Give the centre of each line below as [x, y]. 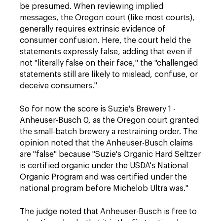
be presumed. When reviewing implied [92, 6]
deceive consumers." [58, 86]
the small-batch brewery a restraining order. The [109, 132]
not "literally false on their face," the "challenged [109, 63]
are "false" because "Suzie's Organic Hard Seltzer [110, 154]
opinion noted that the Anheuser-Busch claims [106, 143]
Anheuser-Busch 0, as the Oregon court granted [109, 120]
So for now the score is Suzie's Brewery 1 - [98, 109]
